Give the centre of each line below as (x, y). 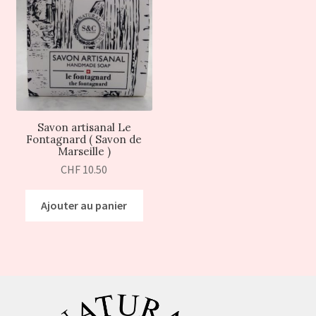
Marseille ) (84, 152)
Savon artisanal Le (84, 128)
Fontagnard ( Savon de (84, 140)
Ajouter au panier (84, 205)
